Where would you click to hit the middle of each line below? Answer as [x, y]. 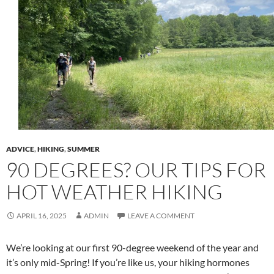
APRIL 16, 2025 [42, 216]
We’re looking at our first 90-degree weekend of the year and [132, 247]
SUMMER [83, 149]
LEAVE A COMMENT [161, 216]
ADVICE [20, 149]
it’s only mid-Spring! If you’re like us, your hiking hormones [128, 262]
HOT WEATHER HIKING [114, 192]
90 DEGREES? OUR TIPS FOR [136, 170]
